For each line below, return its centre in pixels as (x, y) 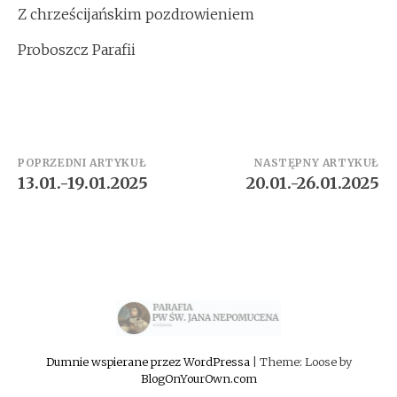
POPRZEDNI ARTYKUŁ (82, 163)
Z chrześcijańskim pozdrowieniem (136, 14)
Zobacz (54, 167)
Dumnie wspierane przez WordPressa (149, 362)
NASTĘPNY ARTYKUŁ (317, 163)
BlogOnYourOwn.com (198, 379)
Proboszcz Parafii (77, 50)
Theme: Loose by (305, 362)
